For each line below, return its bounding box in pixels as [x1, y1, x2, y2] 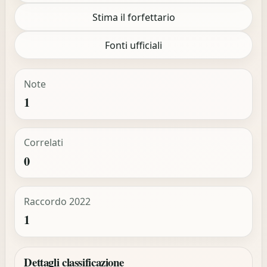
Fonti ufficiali [105, 38, 162, 52]
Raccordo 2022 [23, 194, 91, 208]
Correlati [23, 136, 63, 150]
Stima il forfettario [92, 10, 175, 24]
